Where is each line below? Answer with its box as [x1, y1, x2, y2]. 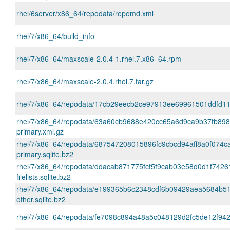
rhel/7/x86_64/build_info [16, 31, 94, 41]
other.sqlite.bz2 [16, 194, 66, 204]
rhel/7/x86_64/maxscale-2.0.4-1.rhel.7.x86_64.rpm [16, 53, 181, 64]
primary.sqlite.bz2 [16, 149, 73, 159]
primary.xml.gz [16, 126, 64, 137]
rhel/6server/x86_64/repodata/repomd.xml [16, 8, 154, 18]
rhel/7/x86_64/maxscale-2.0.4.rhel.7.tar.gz [16, 76, 154, 86]
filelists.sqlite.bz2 [16, 171, 71, 182]
